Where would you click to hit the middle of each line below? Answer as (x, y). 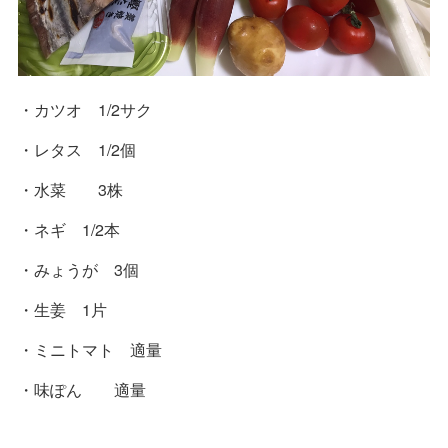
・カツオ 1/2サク (85, 109)
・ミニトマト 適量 (90, 349)
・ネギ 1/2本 (69, 229)
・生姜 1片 (62, 309)
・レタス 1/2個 (77, 149)
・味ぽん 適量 (82, 389)
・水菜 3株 (70, 189)
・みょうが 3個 (78, 269)
